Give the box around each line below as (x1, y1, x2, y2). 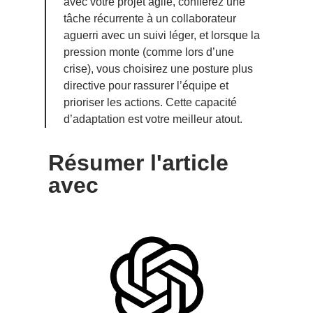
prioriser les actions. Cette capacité (64, 96, 237, 108)
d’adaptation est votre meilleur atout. (64, 112, 242, 125)
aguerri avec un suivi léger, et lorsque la (64, 29, 260, 41)
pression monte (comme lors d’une (64, 45, 234, 58)
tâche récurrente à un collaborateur (64, 12, 236, 24)
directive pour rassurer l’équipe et (64, 79, 228, 92)
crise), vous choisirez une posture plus (64, 62, 253, 75)
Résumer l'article (48, 150, 228, 175)
